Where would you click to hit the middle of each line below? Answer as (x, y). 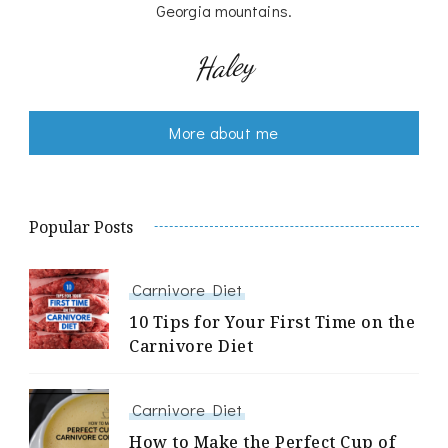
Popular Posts (81, 227)
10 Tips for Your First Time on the (272, 322)
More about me (224, 133)
